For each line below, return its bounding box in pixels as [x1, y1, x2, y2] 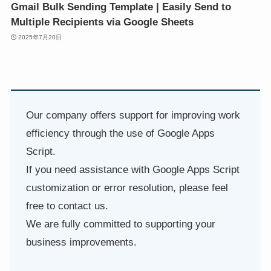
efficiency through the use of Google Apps [26, 127, 215, 139]
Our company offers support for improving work [26, 109, 241, 121]
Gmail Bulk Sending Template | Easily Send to [10, 1, 231, 13]
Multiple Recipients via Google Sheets [10, 16, 194, 28]
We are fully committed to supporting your [26, 218, 216, 230]
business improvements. [26, 236, 137, 248]
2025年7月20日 [18, 33, 62, 41]
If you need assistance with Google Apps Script [26, 163, 240, 175]
